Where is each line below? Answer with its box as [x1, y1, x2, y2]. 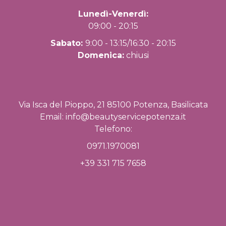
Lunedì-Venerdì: [78, 9, 148, 19]
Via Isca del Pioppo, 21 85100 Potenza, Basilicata [18, 99, 208, 109]
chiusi [124, 50, 149, 60]
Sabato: [50, 38, 85, 48]
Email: [40, 111, 66, 122]
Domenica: [77, 50, 124, 60]
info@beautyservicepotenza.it [66, 111, 186, 122]
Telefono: [94, 124, 132, 134]
